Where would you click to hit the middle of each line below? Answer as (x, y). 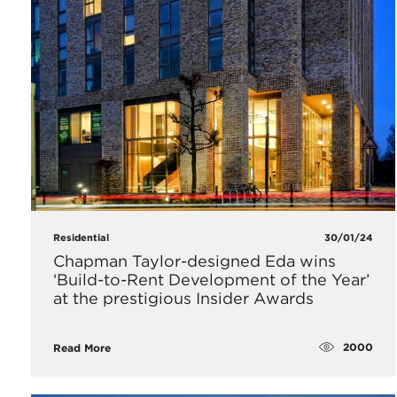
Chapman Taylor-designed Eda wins (195, 261)
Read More (82, 347)
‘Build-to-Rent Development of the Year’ (211, 279)
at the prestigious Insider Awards (183, 298)
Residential (81, 237)
